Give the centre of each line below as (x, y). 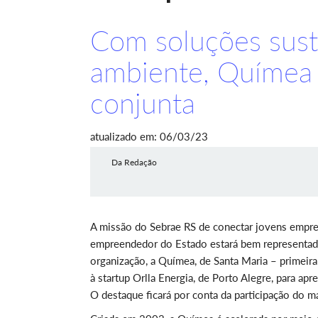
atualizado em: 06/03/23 (149, 136)
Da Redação (134, 162)
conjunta (143, 103)
